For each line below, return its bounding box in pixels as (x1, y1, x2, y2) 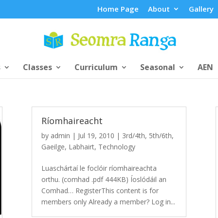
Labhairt (68, 142, 94, 151)
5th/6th (148, 130, 172, 140)
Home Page (97, 4, 139, 14)
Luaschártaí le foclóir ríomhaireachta (41, 163, 157, 173)
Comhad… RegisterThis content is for (41, 185, 159, 195)
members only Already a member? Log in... (41, 197, 175, 206)
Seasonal (140, 61, 175, 73)
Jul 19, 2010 (77, 130, 114, 140)
